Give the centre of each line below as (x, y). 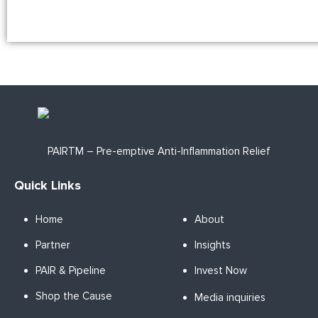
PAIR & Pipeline (71, 271)
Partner (53, 245)
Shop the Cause (74, 296)
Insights (213, 245)
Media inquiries (230, 298)
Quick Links (48, 186)
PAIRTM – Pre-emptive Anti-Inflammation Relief (159, 152)
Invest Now (221, 271)
